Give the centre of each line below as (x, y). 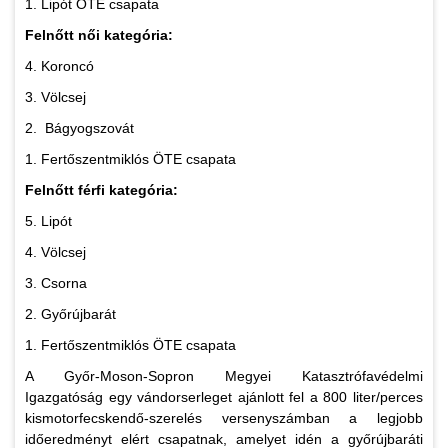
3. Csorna (58, 283)
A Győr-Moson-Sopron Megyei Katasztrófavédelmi (224, 376)
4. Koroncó (61, 66)
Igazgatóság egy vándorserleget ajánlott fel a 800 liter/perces (224, 397)
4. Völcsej (57, 252)
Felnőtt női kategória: (101, 35)
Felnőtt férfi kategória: (103, 190)
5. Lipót (50, 221)
